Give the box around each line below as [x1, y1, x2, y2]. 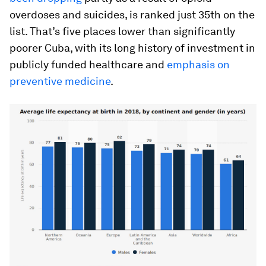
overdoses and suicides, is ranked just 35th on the [9, 8, 255, 21]
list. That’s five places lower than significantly [9, 25, 235, 38]
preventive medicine [9, 75, 110, 88]
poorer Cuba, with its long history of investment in [9, 42, 255, 55]
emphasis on [167, 58, 230, 71]
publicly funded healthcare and [9, 58, 167, 71]
